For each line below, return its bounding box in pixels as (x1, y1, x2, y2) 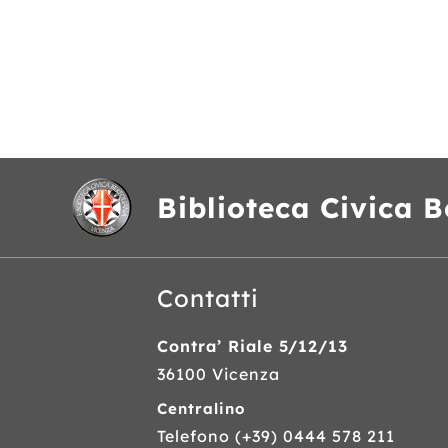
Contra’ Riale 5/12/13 (157, 336, 348, 357)
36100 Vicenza (157, 364, 280, 385)
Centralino (157, 399, 246, 419)
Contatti (157, 283, 259, 314)
